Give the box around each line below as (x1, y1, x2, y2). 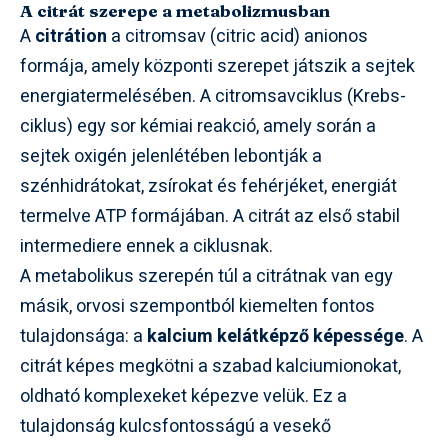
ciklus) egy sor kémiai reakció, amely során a (20, 112, 376, 140)
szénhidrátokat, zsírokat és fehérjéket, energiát (20, 172, 397, 200)
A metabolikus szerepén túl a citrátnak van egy (20, 262, 393, 290)
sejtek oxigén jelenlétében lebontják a (20, 142, 322, 170)
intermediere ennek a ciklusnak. (20, 232, 273, 260)
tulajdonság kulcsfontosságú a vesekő (20, 412, 331, 440)
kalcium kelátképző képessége (147, 322, 404, 350)
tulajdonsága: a (20, 322, 147, 350)
